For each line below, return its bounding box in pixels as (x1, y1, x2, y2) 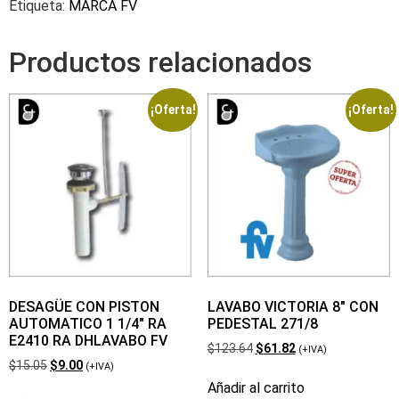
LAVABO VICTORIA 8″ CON (207, 297, 379, 315)
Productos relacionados (9, 45, 312, 80)
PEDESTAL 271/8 (207, 314, 318, 332)
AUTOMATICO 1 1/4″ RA (9, 314, 167, 332)
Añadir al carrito (207, 379, 305, 396)
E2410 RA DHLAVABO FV (9, 331, 167, 349)
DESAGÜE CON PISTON (9, 297, 159, 315)
